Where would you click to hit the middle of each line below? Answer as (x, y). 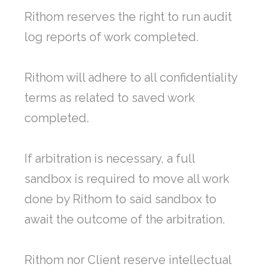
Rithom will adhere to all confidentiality (131, 78)
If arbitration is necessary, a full (110, 159)
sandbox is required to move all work (127, 179)
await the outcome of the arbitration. (125, 220)
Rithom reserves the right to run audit (128, 17)
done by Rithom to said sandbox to (120, 199)
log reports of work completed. (111, 37)
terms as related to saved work (110, 98)
